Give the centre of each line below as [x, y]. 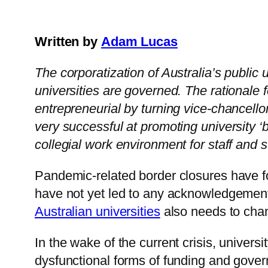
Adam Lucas [139, 42]
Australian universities [98, 212]
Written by [66, 42]
